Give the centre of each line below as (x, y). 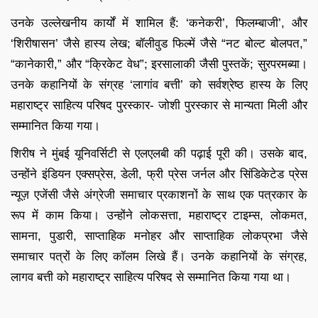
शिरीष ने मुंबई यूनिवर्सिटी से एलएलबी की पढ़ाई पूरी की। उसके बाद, (159, 153)
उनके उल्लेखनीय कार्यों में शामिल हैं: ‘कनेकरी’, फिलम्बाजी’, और (159, 23)
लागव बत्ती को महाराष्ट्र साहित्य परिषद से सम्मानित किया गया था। (151, 277)
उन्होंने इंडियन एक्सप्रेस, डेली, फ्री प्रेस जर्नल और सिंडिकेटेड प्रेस (159, 174)
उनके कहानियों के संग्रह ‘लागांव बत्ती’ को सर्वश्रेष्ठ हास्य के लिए (159, 84)
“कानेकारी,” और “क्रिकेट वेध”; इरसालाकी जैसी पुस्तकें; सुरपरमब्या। (159, 64)
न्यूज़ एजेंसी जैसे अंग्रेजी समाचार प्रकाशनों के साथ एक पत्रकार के (159, 194)
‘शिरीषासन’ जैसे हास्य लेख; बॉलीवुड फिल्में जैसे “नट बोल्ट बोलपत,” (159, 43)
